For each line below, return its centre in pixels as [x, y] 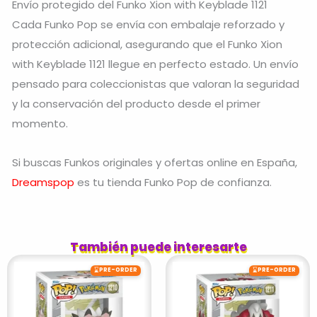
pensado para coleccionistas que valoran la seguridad [156, 84]
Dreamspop [43, 182]
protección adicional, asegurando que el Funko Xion [147, 45]
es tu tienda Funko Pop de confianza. [173, 182]
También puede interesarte [158, 247]
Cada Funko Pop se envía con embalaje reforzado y [148, 25]
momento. [40, 124]
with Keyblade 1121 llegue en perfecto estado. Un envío [155, 64]
